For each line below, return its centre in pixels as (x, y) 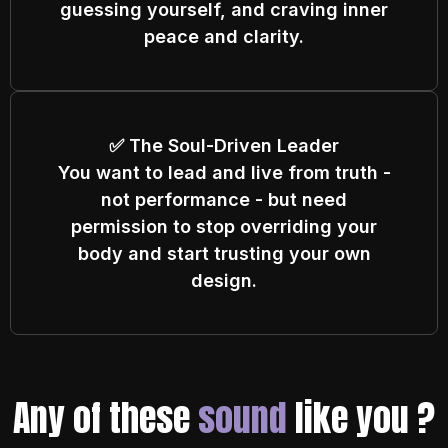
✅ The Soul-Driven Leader (224, 145)
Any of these (105, 417)
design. (224, 280)
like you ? (361, 417)
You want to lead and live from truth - (224, 172)
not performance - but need (224, 199)
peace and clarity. (224, 36)
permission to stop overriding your (224, 226)
